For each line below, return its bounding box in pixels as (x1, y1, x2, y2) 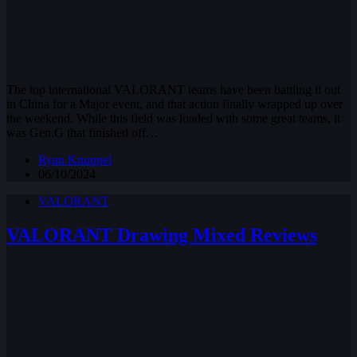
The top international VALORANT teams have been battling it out (6, 83, 340, 97)
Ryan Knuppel (38, 153, 112, 167)
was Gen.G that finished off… (6, 126, 159, 140)
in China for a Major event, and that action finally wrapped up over (6, 97, 343, 112)
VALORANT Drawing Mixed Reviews (6, 224, 317, 245)
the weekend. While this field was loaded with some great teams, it (6, 112, 340, 126)
